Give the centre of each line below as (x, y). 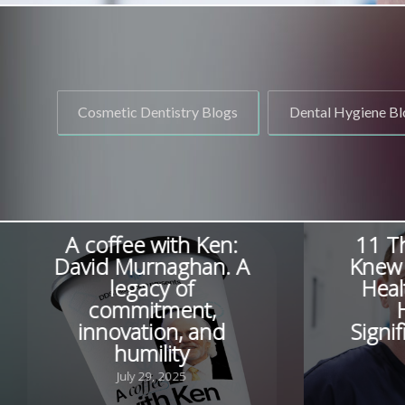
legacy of (152, 288)
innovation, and (152, 332)
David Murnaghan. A (152, 267)
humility (152, 353)
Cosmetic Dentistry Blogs (158, 112)
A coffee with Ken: (152, 245)
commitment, (152, 310)
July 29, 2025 (152, 376)
